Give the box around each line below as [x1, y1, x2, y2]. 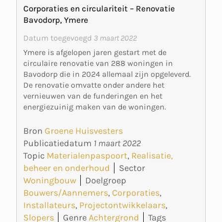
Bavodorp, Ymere [23, 14, 88, 25]
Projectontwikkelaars [79, 200, 166, 211]
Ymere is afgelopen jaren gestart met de [23, 47, 166, 57]
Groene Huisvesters [45, 125, 123, 137]
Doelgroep [85, 175, 126, 186]
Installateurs [23, 200, 75, 211]
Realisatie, [131, 150, 173, 162]
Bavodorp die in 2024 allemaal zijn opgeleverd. [23, 69, 191, 79]
